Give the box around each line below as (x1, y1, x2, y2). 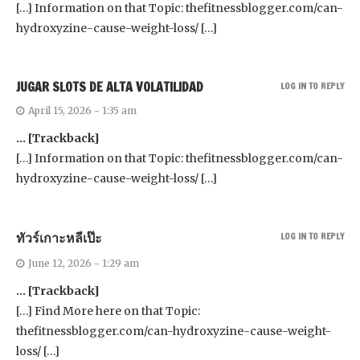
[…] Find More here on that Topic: (16, 303, 200, 318)
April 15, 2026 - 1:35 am (28, 104, 137, 117)
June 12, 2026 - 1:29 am (28, 256, 139, 269)
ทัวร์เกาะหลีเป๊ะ (16, 228, 102, 247)
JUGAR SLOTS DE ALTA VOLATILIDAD (16, 77, 203, 96)
